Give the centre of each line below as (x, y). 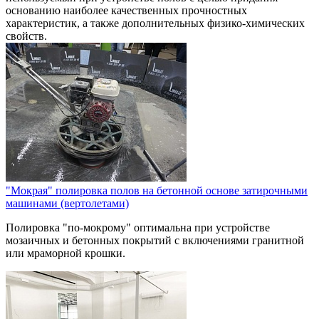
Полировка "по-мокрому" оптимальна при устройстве (138, 227)
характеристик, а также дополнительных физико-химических (155, 23)
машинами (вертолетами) (67, 203)
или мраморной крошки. (66, 253)
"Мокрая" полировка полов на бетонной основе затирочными (157, 190)
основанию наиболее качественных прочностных (126, 10)
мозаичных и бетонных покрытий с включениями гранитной (155, 240)
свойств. (26, 36)
